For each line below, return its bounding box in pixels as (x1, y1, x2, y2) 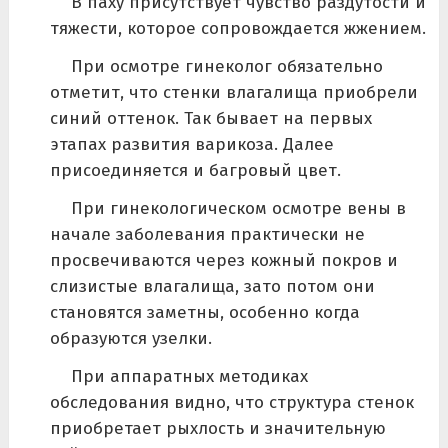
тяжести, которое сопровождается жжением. (49, 17, 426, 39)
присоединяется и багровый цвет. (49, 159, 341, 181)
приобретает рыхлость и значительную (49, 417, 386, 439)
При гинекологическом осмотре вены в (70, 197, 406, 219)
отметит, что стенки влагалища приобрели (49, 81, 418, 103)
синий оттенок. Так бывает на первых (49, 107, 372, 129)
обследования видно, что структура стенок (49, 391, 414, 413)
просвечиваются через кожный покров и (49, 249, 398, 271)
